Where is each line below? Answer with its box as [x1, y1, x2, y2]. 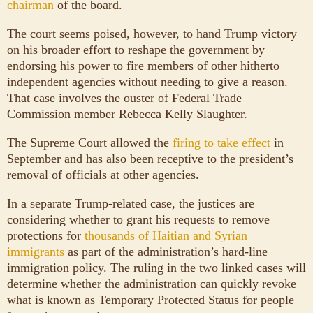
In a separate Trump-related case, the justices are [7, 196, 254, 210]
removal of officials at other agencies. [7, 167, 199, 182]
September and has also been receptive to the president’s [7, 151, 293, 166]
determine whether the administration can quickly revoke [7, 276, 296, 291]
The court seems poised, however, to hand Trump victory [7, 26, 297, 41]
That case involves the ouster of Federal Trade [7, 90, 242, 105]
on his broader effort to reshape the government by [7, 42, 265, 57]
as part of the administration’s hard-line [64, 244, 268, 259]
